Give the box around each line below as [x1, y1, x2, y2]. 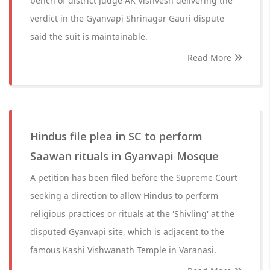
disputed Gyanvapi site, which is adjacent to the [30, 226, 224, 237]
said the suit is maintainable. [30, 31, 148, 42]
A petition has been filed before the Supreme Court [30, 172, 237, 183]
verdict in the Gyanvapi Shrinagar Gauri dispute [30, 13, 224, 24]
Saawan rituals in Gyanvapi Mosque [30, 149, 219, 163]
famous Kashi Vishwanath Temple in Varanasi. [30, 244, 216, 256]
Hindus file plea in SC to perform [30, 129, 202, 143]
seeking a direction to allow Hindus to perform [30, 190, 218, 201]
